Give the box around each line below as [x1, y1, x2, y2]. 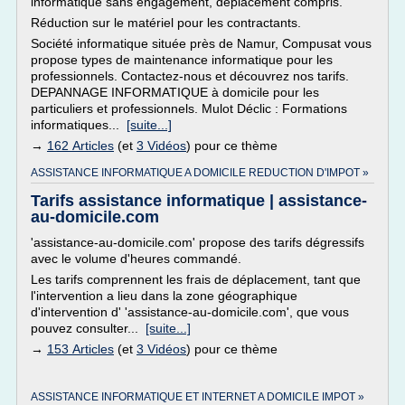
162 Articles [47, 138, 114, 153]
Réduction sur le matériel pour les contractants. [31, 15, 301, 30]
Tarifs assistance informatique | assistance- [31, 192, 367, 210]
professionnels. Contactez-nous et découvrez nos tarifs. [31, 69, 349, 83]
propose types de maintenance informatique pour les [31, 52, 333, 67]
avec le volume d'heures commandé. [31, 251, 241, 266]
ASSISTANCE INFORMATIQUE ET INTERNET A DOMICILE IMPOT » [31, 391, 364, 403]
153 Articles [47, 342, 114, 356]
